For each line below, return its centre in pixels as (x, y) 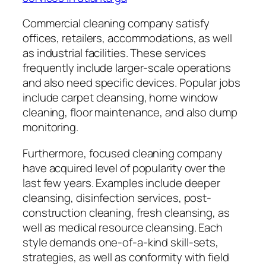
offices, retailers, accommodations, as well (127, 38)
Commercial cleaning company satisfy (116, 23)
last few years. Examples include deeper (122, 183)
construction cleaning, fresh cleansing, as (126, 212)
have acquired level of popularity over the (124, 168)
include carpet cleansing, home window (121, 98)
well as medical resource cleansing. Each (123, 227)
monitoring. (50, 127)
